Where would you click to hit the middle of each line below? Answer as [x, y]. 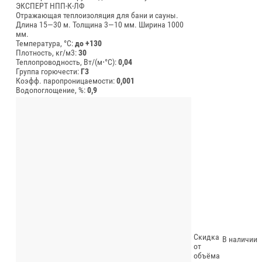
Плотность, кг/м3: [47, 52]
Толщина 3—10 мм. [105, 24]
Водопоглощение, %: [51, 90]
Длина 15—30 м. [43, 24]
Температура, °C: [45, 43]
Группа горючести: [48, 71]
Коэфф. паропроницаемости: [66, 80]
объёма [207, 255]
